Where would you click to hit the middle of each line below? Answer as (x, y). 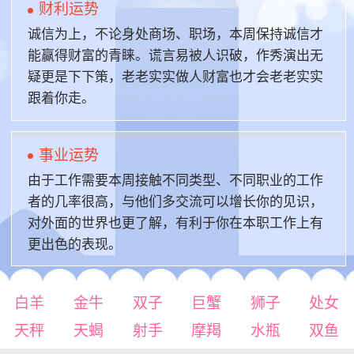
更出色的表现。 (74, 244)
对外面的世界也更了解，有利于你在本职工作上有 (175, 223)
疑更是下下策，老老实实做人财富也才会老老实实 (175, 77)
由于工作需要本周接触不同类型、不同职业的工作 (175, 180)
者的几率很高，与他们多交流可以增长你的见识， (175, 201)
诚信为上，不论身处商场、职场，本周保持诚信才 (175, 35)
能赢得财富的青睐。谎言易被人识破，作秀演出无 (175, 56)
